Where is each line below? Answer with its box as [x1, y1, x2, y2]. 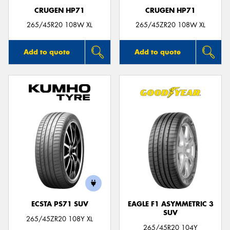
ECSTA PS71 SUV [31, 200, 88, 209]
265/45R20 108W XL [27, 21, 92, 30]
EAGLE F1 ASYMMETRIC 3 [127, 200, 214, 209]
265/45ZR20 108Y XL [26, 214, 93, 223]
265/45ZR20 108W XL [136, 21, 205, 30]
